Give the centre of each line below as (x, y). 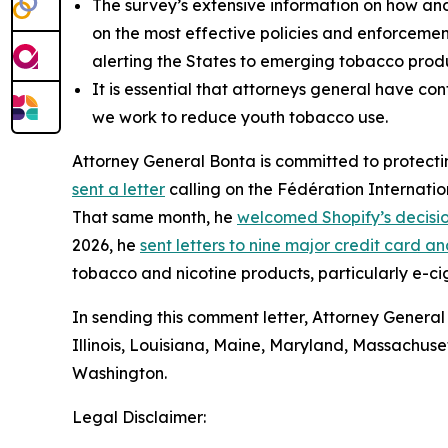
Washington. (119, 373)
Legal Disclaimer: (139, 417)
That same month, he (154, 217)
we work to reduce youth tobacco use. (240, 117)
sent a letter (118, 189)
